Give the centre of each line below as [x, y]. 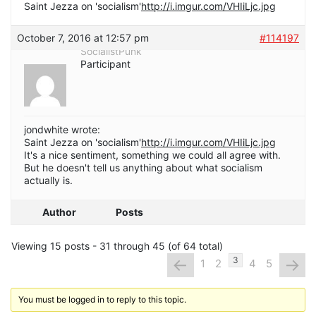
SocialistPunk [111, 51]
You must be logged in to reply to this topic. [103, 299]
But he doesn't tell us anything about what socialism [143, 168]
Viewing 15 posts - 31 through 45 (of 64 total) [117, 246]
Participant [105, 64]
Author [59, 212]
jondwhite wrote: [62, 130]
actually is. [48, 181]
